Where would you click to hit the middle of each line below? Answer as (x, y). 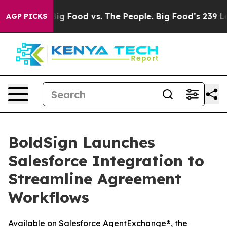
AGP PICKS (27, 16)
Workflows (49, 197)
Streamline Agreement (95, 179)
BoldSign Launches (82, 142)
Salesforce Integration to (106, 161)
